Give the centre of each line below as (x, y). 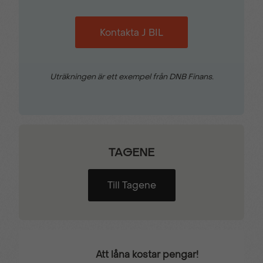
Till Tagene (131, 186)
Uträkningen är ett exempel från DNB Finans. (131, 77)
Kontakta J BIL (131, 33)
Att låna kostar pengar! (147, 254)
